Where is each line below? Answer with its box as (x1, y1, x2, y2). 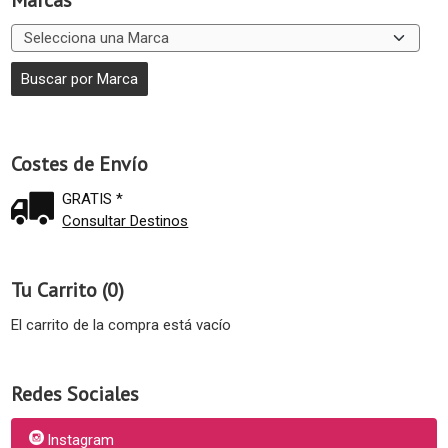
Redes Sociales (11, 381, 139, 408)
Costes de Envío (11, 151, 148, 178)
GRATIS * (62, 190, 124, 209)
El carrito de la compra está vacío (11, 316, 231, 335)
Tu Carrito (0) (11, 277, 124, 304)
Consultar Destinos (62, 212, 189, 231)
